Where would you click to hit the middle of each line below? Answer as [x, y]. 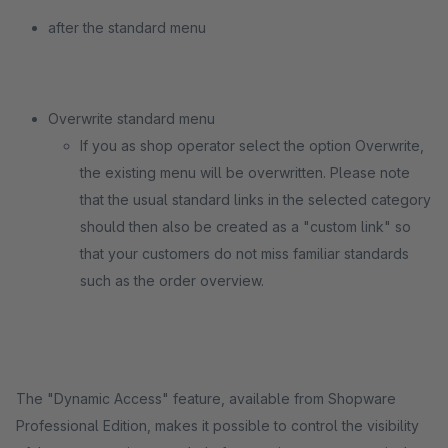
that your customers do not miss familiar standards [244, 253]
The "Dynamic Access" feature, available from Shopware [206, 398]
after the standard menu [127, 27]
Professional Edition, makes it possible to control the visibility [217, 425]
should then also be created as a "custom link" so [245, 226]
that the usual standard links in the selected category [255, 199]
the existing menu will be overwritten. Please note [245, 172]
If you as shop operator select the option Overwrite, [252, 145]
